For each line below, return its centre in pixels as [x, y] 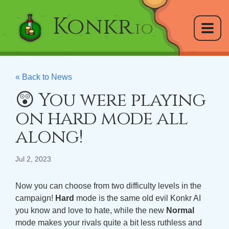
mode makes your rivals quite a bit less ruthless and [109, 223]
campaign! [35, 198]
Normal [180, 210]
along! [49, 137]
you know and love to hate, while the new [91, 210]
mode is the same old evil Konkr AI [138, 198]
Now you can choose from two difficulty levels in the [108, 186]
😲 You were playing [110, 100]
